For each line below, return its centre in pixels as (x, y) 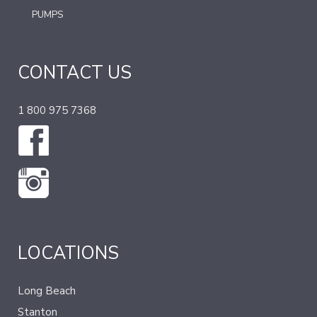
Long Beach (47, 291)
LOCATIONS (68, 254)
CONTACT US (75, 73)
